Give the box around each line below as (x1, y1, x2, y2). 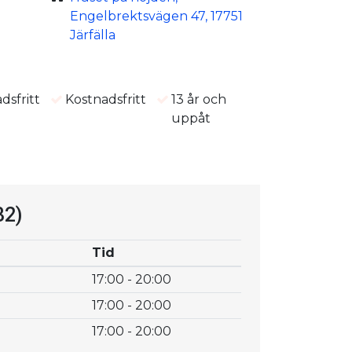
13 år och (171, 91, 227, 107)
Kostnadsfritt (65, 91, 147, 107)
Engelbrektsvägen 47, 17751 (69, 8, 243, 24)
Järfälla (69, 27, 115, 42)
